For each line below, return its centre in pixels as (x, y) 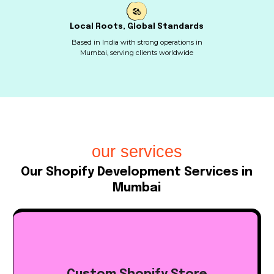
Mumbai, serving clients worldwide (137, 53)
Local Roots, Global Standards (137, 27)
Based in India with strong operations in (137, 43)
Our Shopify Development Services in (137, 172)
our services (137, 152)
